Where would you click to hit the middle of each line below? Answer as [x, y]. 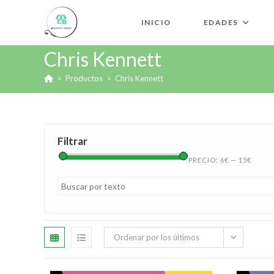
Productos [84, 78]
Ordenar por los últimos [157, 237]
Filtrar [72, 141]
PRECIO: [204, 160]
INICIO [156, 22]
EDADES [221, 22]
